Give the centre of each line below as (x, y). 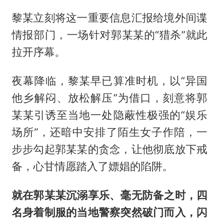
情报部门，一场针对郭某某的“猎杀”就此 (109, 34)
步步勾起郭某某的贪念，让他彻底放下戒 (109, 149)
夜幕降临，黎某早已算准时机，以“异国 (109, 80)
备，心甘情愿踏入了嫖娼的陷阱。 (92, 166)
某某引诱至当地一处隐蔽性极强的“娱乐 (109, 115)
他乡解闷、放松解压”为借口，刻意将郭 (109, 98)
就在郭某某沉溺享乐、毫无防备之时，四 (109, 195)
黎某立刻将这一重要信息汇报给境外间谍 (109, 17)
